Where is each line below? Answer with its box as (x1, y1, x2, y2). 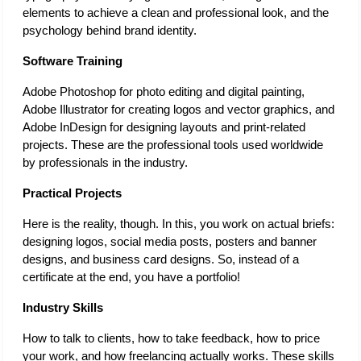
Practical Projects (23, 186, 125, 200)
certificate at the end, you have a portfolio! (23, 270, 243, 284)
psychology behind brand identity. (23, 23, 197, 37)
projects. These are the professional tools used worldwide (23, 138, 323, 151)
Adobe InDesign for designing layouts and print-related (23, 120, 305, 134)
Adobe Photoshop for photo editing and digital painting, (23, 85, 305, 98)
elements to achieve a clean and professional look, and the (23, 6, 329, 19)
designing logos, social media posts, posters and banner (23, 234, 317, 248)
